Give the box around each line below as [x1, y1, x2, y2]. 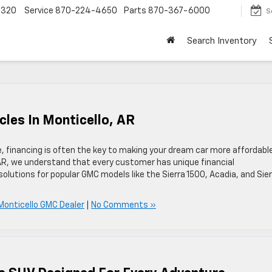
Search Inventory [187, 36, 257, 46]
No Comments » [91, 201, 156, 209]
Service [24, 7, 53, 16]
